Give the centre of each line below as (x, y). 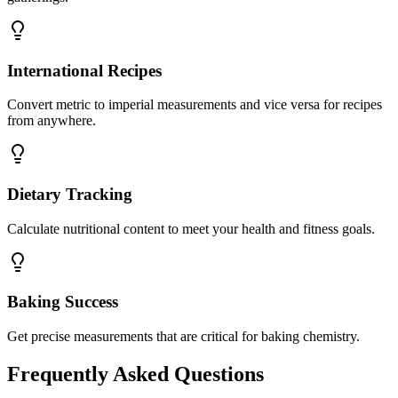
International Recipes (84, 70)
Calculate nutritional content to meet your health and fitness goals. (191, 228)
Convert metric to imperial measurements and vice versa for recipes (195, 105)
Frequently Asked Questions (135, 374)
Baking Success (63, 302)
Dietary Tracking (70, 195)
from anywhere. (52, 121)
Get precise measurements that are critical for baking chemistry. (183, 337)
